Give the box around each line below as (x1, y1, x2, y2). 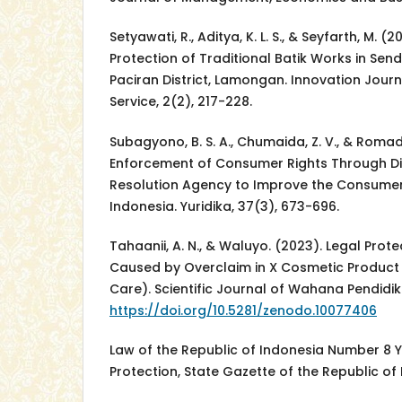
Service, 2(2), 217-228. (109, 92, 252, 111)
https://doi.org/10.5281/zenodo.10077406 (109, 301, 377, 319)
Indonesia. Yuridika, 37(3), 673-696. (109, 197, 339, 215)
